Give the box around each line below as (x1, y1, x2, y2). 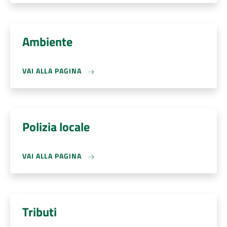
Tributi (22, 203, 57, 221)
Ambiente (22, 32, 72, 51)
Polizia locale (22, 118, 90, 136)
